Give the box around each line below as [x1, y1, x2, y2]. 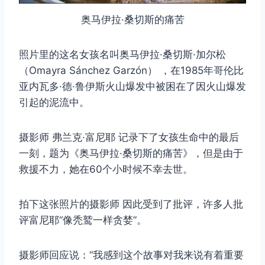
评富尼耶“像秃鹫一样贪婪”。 [19, 214, 147, 226]
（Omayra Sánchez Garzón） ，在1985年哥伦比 [19, 64, 244, 76]
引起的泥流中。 [19, 96, 89, 108]
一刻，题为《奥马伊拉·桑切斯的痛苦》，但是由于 [19, 147, 243, 159]
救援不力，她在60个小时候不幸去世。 [19, 163, 193, 175]
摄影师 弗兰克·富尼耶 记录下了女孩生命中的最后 [19, 131, 239, 143]
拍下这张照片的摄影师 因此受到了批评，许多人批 [19, 198, 243, 210]
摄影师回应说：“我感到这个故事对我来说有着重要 [19, 248, 244, 261]
